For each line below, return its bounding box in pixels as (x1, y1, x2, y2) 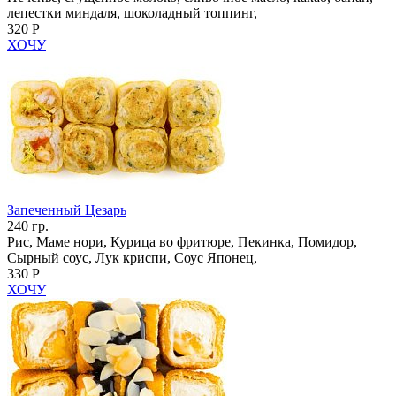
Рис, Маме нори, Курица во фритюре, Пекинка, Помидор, (7, 233, 357, 249)
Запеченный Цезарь (7, 202, 126, 217)
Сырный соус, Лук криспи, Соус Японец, (7, 249, 257, 265)
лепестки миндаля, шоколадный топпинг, (7, 4, 257, 20)
